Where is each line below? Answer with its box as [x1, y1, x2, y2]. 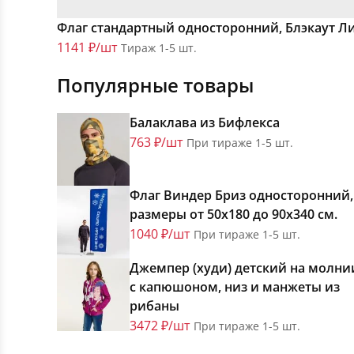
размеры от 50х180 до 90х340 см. [130, 205, 337, 224]
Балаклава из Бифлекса [130, 114, 280, 132]
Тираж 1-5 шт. [121, 40, 197, 56]
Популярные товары [57, 72, 254, 99]
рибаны [130, 297, 179, 315]
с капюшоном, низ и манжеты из [130, 278, 340, 296]
